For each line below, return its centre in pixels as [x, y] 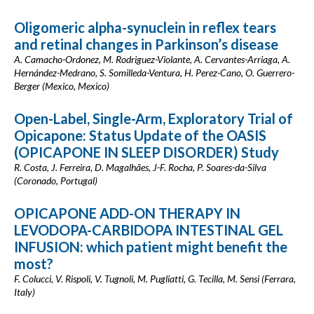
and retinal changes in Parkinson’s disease [146, 44]
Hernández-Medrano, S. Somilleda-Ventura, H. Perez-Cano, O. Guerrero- [154, 73]
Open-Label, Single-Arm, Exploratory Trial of [153, 118]
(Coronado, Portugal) [56, 180]
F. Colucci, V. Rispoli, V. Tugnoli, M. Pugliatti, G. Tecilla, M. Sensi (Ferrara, [155, 279]
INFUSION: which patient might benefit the [151, 247]
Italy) [25, 292]
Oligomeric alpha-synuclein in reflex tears [145, 27]
